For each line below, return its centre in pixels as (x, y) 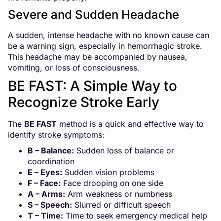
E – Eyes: (45, 172)
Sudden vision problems (108, 172)
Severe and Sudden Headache (93, 14)
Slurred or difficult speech (121, 204)
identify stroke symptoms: (56, 134)
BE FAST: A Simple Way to (92, 86)
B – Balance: (51, 150)
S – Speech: (50, 204)
